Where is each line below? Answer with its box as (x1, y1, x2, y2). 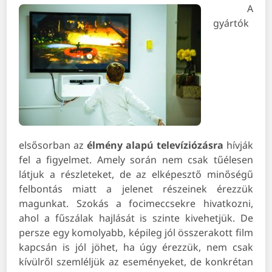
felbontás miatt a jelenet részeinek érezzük (19, 182, 253, 196)
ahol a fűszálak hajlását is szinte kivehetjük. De (19, 211, 253, 225)
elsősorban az (19, 138, 87, 152)
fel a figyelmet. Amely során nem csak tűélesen (19, 153, 253, 167)
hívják (223, 138, 253, 152)
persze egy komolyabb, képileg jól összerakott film (19, 226, 253, 240)
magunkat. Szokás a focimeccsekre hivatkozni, (19, 197, 253, 211)
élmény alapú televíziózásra (87, 138, 223, 152)
